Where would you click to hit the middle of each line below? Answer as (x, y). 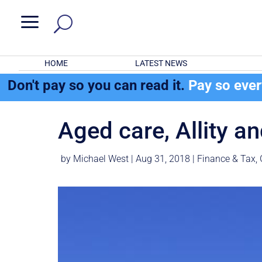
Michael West (101, 159)
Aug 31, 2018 (163, 159)
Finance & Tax (227, 159)
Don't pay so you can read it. (98, 85)
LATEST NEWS (161, 63)
